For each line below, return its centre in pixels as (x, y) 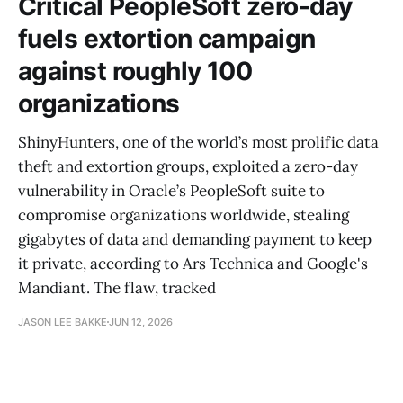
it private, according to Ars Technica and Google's (193, 263)
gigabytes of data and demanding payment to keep (195, 239)
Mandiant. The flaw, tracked (117, 287)
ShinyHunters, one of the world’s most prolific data (198, 142)
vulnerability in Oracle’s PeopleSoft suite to (171, 190)
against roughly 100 (135, 71)
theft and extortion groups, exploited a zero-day (188, 166)
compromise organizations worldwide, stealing (184, 215)
